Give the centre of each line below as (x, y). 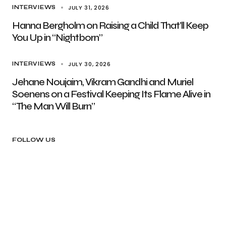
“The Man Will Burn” (53, 106)
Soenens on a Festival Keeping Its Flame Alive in (111, 94)
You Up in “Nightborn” (57, 38)
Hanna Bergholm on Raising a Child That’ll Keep (110, 25)
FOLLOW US (34, 140)
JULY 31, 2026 (89, 8)
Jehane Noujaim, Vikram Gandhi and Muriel (103, 82)
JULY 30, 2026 (89, 64)
